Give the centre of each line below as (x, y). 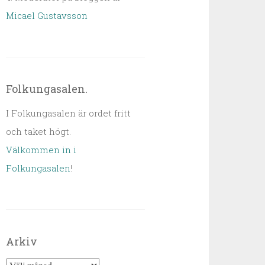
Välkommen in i (41, 150)
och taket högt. (39, 131)
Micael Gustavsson (47, 15)
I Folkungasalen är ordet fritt (69, 113)
